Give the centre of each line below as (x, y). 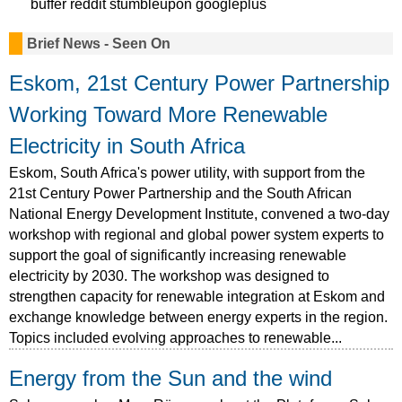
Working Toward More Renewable (168, 114)
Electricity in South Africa (127, 146)
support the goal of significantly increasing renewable (178, 255)
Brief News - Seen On (99, 43)
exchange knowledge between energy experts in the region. (198, 317)
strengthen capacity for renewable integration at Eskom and (197, 296)
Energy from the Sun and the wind (170, 378)
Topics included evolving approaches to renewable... (175, 337)
